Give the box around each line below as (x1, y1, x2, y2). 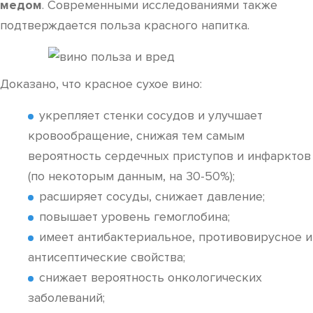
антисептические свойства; (28, 249, 185, 265)
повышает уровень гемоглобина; (39, 209, 230, 224)
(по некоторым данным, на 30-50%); (28, 168, 235, 184)
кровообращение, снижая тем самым (28, 128, 245, 143)
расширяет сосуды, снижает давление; (39, 189, 265, 204)
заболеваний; (28, 290, 105, 305)
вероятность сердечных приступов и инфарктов (28, 148, 311, 163)
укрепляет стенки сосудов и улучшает (39, 108, 263, 123)
